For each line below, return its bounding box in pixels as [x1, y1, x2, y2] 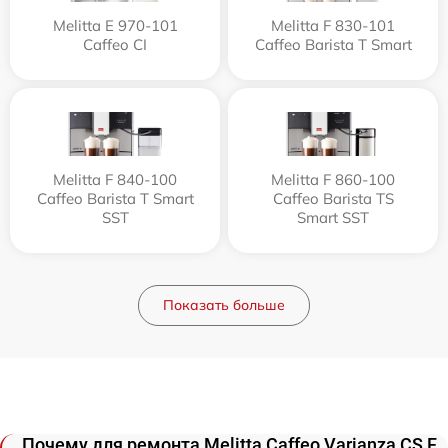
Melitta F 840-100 [53, 170, 177, 189]
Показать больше [163, 296, 285, 314]
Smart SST [297, 208, 369, 227]
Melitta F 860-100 [271, 170, 395, 189]
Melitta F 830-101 [271, 16, 395, 35]
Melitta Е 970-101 [52, 16, 178, 35]
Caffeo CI [83, 35, 147, 54]
